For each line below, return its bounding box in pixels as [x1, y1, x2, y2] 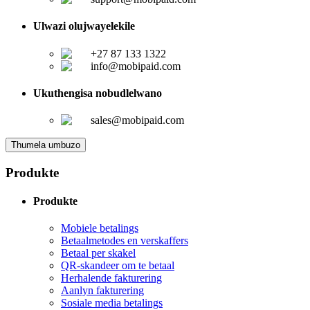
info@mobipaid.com [91, 60, 181, 72]
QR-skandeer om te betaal [61, 259, 174, 272]
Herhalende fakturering [61, 272, 162, 284]
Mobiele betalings [61, 222, 138, 235]
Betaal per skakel [61, 247, 136, 259]
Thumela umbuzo [11, 140, 80, 151]
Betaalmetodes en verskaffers [61, 235, 188, 247]
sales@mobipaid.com [91, 114, 184, 127]
